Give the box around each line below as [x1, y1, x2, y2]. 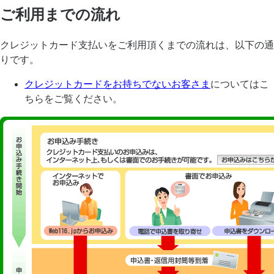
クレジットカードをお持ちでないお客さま [24, 78, 210, 89]
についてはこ [210, 78, 269, 89]
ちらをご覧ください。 [24, 93, 122, 104]
